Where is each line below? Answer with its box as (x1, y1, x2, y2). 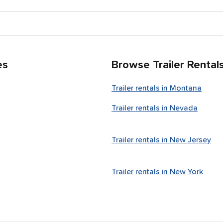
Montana (170, 84, 202, 92)
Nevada (170, 104, 198, 112)
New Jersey (170, 136, 211, 144)
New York (170, 168, 203, 176)
